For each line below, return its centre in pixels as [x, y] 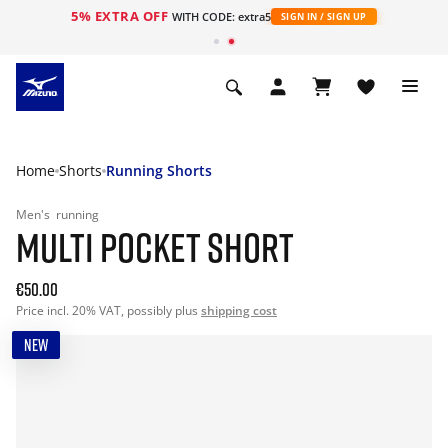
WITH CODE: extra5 [221, 16]
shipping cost [239, 310]
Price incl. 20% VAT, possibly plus [108, 310]
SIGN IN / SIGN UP [323, 16]
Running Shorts [159, 170]
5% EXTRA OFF [121, 16]
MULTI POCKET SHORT [155, 247]
